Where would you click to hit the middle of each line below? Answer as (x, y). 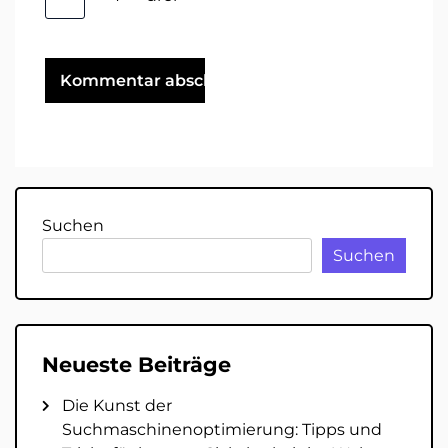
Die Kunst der (117, 406)
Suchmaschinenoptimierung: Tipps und (222, 430)
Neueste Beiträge (136, 365)
